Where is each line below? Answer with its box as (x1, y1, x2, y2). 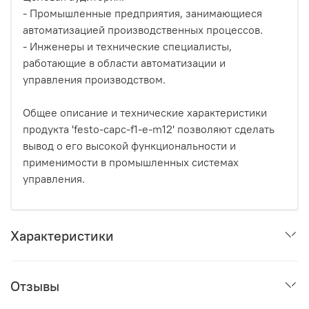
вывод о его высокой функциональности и (23, 138, 236, 152)
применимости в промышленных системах (23, 154, 239, 169)
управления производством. (23, 72, 166, 86)
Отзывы (10, 277, 59, 295)
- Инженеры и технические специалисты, (23, 39, 232, 53)
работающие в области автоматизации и (23, 55, 226, 70)
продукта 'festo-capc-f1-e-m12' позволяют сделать (23, 121, 275, 136)
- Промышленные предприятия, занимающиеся (23, 6, 262, 20)
